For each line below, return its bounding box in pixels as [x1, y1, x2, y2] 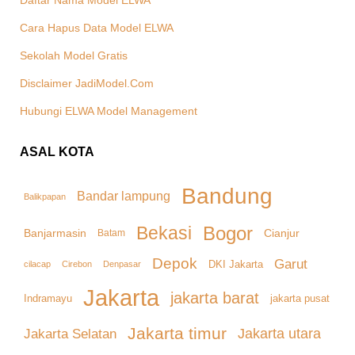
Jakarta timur [128, 324, 227, 343]
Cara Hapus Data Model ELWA [20, 21, 174, 34]
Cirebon [62, 259, 92, 269]
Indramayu [24, 292, 72, 304]
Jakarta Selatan [24, 325, 116, 342]
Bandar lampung [77, 189, 170, 203]
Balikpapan [24, 191, 66, 201]
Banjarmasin [24, 227, 86, 239]
